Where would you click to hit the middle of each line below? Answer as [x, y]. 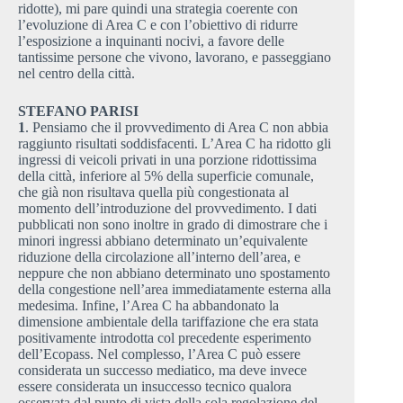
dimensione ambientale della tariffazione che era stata [168, 321]
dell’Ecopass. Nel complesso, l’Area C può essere [159, 354]
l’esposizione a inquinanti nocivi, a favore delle [151, 40]
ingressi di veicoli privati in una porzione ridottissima [167, 159]
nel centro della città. [76, 73]
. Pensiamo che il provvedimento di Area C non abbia [177, 127]
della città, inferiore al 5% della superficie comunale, [166, 175]
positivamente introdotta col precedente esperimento [165, 337]
